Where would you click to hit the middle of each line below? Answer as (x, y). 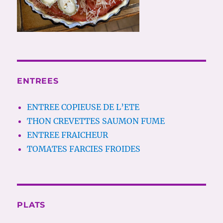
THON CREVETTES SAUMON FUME (96, 121)
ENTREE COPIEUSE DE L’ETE (83, 107)
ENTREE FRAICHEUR (68, 135)
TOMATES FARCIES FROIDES (84, 149)
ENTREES (38, 81)
